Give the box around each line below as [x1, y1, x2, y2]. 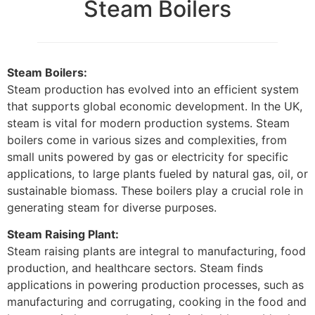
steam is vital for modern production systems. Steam [7, 115, 290, 130]
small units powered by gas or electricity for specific [7, 149, 288, 164]
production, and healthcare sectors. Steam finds [7, 261, 263, 276]
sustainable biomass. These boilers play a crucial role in [7, 183, 303, 198]
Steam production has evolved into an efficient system [7, 82, 299, 96]
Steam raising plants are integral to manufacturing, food [7, 244, 306, 259]
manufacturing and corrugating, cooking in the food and [7, 295, 307, 309]
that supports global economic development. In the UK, [7, 98, 302, 113]
